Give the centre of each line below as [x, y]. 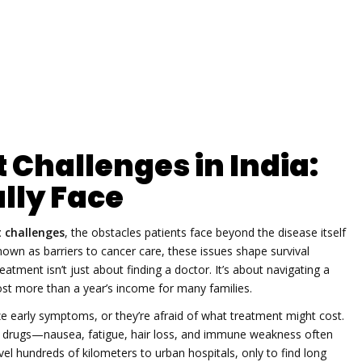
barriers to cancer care [103, 250]
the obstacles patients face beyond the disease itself [208, 232]
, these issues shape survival [236, 250]
